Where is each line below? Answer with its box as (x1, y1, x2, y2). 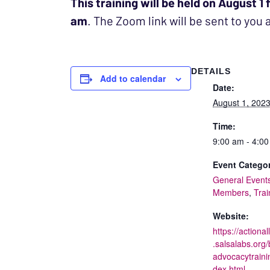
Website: (213, 210, 249, 222)
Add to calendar (100, 72, 166, 84)
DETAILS (191, 66, 231, 76)
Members (213, 186, 249, 198)
